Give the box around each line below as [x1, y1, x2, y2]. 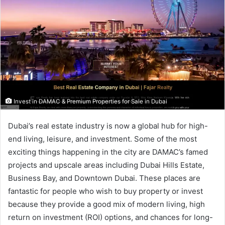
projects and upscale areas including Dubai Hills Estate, [8, 160, 204, 170]
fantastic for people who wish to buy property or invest [8, 186, 203, 196]
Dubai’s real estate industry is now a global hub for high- [8, 121, 208, 131]
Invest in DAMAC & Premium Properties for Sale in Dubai [12, 98, 167, 105]
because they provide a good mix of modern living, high [8, 199, 205, 209]
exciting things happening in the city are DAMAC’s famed [8, 147, 208, 157]
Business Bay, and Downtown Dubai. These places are [8, 173, 200, 183]
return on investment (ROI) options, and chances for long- [8, 212, 213, 222]
